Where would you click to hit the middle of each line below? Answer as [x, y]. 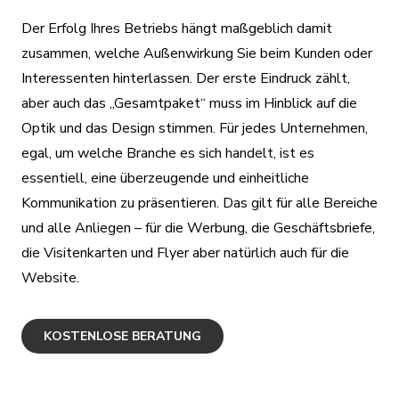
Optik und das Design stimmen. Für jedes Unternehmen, [195, 129]
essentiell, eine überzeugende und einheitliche [165, 179]
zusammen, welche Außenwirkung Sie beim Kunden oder [197, 54]
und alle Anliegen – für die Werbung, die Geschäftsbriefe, [198, 228]
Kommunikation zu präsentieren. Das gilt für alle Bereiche [199, 204]
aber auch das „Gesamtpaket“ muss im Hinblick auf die [189, 104]
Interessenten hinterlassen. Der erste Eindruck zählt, [186, 79]
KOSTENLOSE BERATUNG [123, 336]
